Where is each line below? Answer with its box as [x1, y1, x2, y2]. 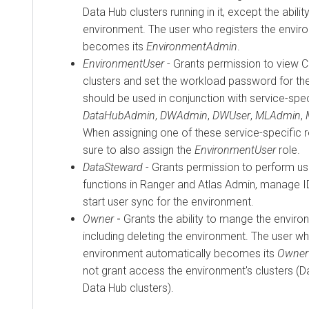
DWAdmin [160, 108, 208, 122]
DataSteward [83, 160, 143, 174]
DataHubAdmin [83, 108, 155, 122]
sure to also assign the [83, 143, 195, 157]
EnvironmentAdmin [146, 39, 237, 53]
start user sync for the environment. [83, 195, 254, 208]
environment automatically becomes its [83, 246, 277, 260]
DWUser [212, 108, 250, 122]
